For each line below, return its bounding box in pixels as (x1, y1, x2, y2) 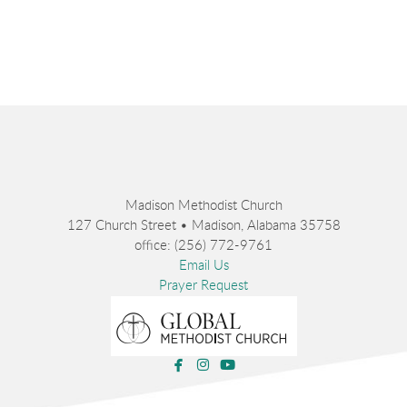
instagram (213, 356, 269, 371)
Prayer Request (159, 278, 248, 293)
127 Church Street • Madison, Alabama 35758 (66, 218, 341, 233)
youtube (237, 356, 286, 371)
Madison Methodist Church (124, 198, 283, 213)
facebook (188, 356, 242, 371)
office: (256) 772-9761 (134, 238, 273, 253)
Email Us (178, 258, 229, 273)
